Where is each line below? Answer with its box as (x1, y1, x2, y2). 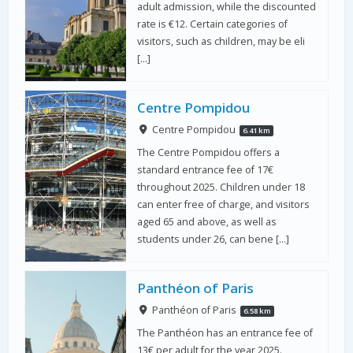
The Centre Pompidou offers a (137, 145, 281, 159)
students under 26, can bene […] (137, 232, 290, 246)
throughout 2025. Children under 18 (137, 180, 306, 194)
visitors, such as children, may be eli (137, 34, 306, 48)
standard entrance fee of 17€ (137, 162, 274, 176)
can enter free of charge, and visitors (137, 197, 310, 211)
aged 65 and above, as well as (137, 214, 277, 229)
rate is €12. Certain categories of (137, 17, 288, 31)
